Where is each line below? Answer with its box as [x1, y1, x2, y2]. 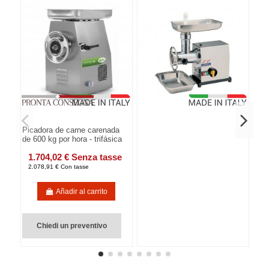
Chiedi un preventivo [37, 222, 107, 231]
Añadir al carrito [56, 187, 108, 196]
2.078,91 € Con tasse [28, 163, 89, 170]
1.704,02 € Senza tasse [28, 151, 122, 162]
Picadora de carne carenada [22, 125, 120, 135]
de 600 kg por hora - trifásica [22, 134, 122, 144]
